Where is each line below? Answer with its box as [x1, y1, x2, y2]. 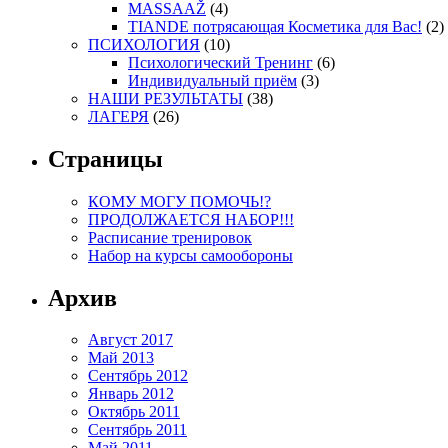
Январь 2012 [88, 385, 174, 403]
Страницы [48, 145, 163, 172]
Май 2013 [88, 349, 154, 367]
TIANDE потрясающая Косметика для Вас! [128, 17, 422, 35]
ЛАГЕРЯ [88, 107, 149, 125]
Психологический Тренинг [128, 53, 313, 71]
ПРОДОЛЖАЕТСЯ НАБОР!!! [88, 210, 294, 228]
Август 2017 [88, 331, 173, 349]
